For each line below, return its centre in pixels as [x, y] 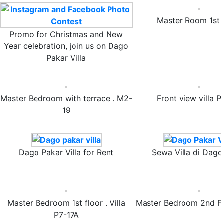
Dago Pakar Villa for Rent [66, 152]
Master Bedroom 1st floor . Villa [66, 203]
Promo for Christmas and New [66, 34]
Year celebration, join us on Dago [66, 46]
